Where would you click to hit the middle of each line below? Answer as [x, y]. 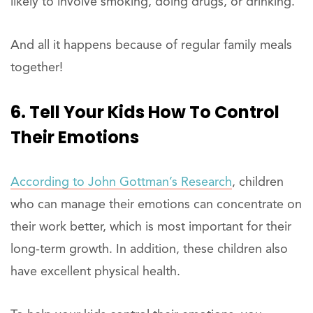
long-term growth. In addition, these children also [149, 250]
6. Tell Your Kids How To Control [145, 112]
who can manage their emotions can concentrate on [156, 205]
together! [37, 68]
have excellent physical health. [95, 272]
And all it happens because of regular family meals [151, 46]
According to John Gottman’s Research [121, 183]
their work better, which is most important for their [151, 227]
